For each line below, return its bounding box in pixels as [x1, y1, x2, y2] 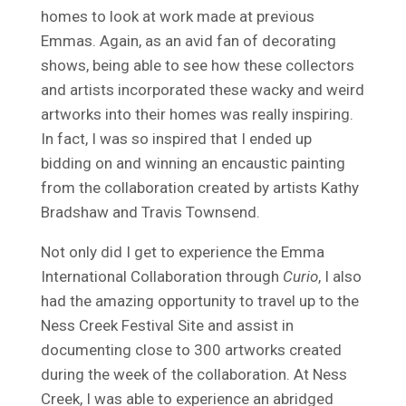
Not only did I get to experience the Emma [40, 242, 324, 261]
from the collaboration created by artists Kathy [40, 178, 359, 197]
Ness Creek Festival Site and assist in [40, 315, 294, 334]
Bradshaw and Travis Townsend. [40, 202, 260, 221]
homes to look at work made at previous [40, 6, 314, 25]
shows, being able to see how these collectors [40, 55, 354, 74]
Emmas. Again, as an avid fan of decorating [40, 31, 336, 50]
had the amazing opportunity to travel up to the [40, 291, 359, 310]
